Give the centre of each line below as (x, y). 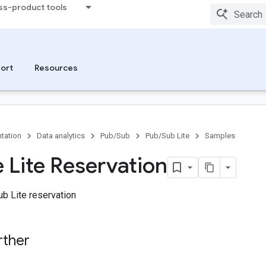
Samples (220, 136)
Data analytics (61, 136)
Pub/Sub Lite (167, 136)
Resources (56, 68)
